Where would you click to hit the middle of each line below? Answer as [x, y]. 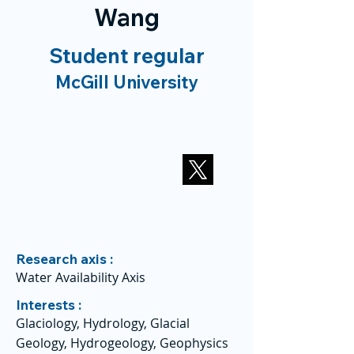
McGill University [126, 82]
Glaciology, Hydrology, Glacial [103, 323]
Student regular [126, 56]
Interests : [49, 305]
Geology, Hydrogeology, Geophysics [122, 343]
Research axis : [64, 259]
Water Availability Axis [81, 277]
